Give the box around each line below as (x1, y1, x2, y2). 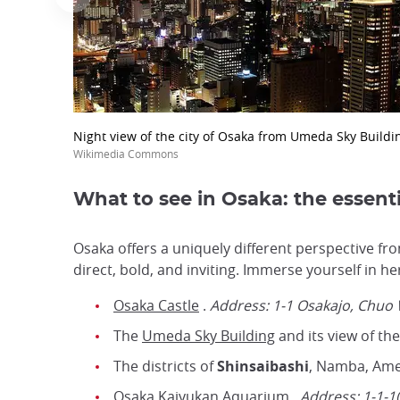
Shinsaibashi (217, 356, 309, 377)
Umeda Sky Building (142, 326, 275, 346)
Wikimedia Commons (73, 146, 179, 162)
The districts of (113, 356, 217, 377)
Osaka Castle (113, 296, 199, 316)
